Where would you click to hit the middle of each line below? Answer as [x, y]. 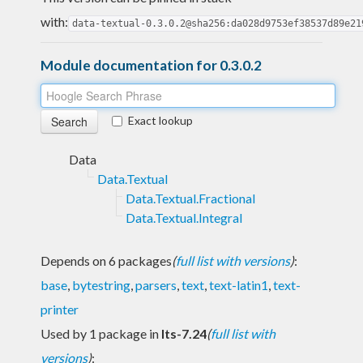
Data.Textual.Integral [184, 217]
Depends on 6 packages [106, 260]
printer [60, 309]
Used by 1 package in [101, 333]
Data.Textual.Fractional [190, 198]
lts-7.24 [184, 333]
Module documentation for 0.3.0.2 [151, 65]
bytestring [101, 284]
